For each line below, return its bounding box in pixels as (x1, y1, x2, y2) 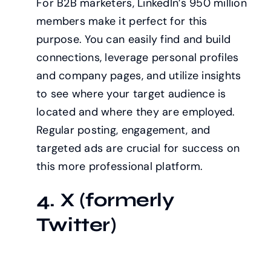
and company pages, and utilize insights (36, 68, 241, 83)
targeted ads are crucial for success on (36, 141, 240, 156)
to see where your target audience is (36, 87, 226, 102)
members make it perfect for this (36, 14, 207, 29)
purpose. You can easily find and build (36, 32, 231, 47)
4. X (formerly (36, 188, 174, 212)
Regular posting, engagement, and (36, 123, 211, 138)
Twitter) (36, 213, 117, 237)
